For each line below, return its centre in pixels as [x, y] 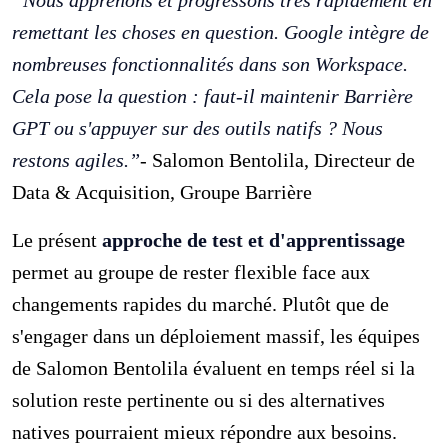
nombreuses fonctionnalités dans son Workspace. [210, 63]
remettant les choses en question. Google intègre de [221, 31]
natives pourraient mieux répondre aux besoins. [205, 431]
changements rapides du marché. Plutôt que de [201, 303]
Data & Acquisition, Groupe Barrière [162, 191]
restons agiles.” [76, 159]
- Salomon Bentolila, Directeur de [278, 159]
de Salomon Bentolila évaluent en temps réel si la [214, 367]
